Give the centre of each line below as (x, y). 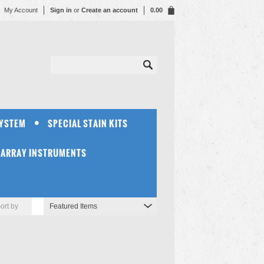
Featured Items (73, 206)
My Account (21, 10)
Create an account (110, 10)
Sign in (61, 10)
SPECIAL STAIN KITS (88, 123)
